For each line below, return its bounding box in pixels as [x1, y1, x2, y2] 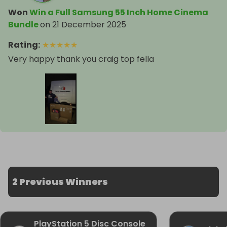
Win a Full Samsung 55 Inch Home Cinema [29, 7, 208, 19]
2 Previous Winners [12, 175, 108, 188]
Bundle [8, 19, 39, 31]
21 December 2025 [52, 19, 126, 31]
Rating [8, 39, 38, 51]
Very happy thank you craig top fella [8, 53, 154, 65]
